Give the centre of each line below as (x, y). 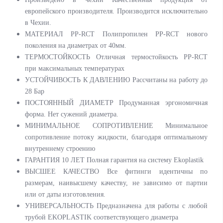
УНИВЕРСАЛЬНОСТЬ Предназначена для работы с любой (116, 206)
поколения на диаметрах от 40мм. (76, 46)
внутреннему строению (60, 149)
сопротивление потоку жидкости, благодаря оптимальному (116, 137)
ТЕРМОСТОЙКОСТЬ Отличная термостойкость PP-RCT (116, 57)
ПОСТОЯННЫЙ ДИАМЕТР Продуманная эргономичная (116, 103)
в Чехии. (38, 23)
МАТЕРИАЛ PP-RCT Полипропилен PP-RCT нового (116, 34)
